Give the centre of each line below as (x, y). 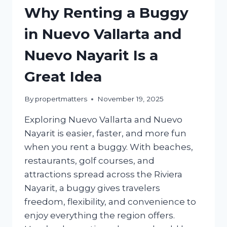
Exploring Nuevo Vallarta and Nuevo (103, 120)
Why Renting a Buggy (106, 12)
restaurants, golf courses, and (89, 161)
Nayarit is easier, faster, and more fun (105, 134)
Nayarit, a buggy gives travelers (92, 188)
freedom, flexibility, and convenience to (110, 202)
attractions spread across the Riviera (103, 175)
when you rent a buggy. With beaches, (109, 147)
